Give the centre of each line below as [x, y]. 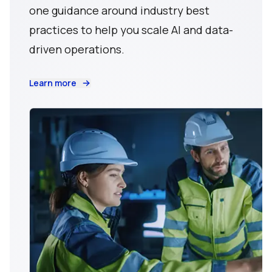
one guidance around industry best [119, 10]
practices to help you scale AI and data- [131, 29]
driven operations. [77, 49]
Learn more [53, 83]
